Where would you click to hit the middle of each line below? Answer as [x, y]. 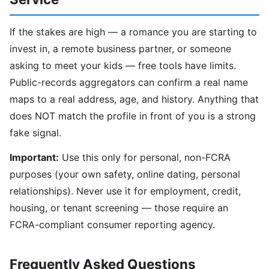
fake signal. [35, 132]
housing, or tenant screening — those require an [119, 207]
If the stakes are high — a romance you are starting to [133, 32]
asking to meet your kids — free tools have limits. [123, 65]
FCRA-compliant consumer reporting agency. [112, 224]
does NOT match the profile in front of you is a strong [133, 116]
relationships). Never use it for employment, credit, [125, 191]
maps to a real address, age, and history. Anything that [134, 99]
